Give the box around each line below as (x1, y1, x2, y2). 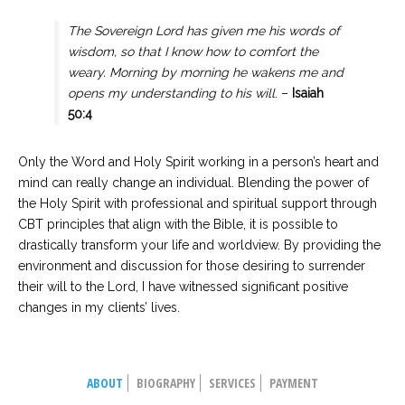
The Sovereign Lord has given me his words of (68, 24, 340, 38)
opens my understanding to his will (68, 86, 275, 100)
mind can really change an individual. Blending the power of (18, 175, 369, 190)
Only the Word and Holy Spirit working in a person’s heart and (18, 155, 379, 169)
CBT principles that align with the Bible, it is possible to (18, 217, 338, 231)
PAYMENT (269, 374, 318, 391)
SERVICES (209, 374, 256, 391)
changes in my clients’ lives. (18, 300, 180, 315)
